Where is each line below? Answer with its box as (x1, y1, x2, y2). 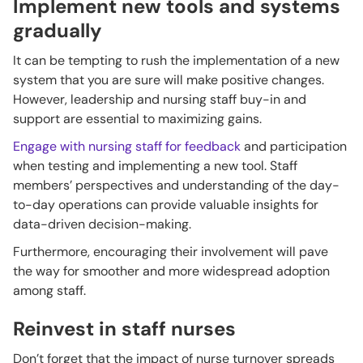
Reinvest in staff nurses (13, 316, 236, 342)
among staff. (13, 282, 86, 300)
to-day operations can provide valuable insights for (13, 196, 318, 214)
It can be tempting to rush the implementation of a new (13, 52, 340, 70)
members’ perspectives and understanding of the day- (13, 177, 340, 194)
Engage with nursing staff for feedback (13, 138, 241, 156)
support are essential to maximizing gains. (13, 110, 262, 128)
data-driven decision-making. (13, 216, 191, 233)
